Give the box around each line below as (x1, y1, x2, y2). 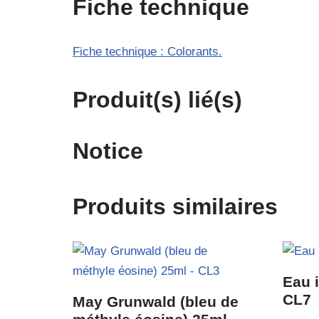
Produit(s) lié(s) (73, 86, 242, 113)
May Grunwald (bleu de (73, 293, 239, 310)
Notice (73, 137, 143, 164)
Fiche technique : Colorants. (73, 44, 222, 58)
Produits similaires (73, 193, 278, 219)
